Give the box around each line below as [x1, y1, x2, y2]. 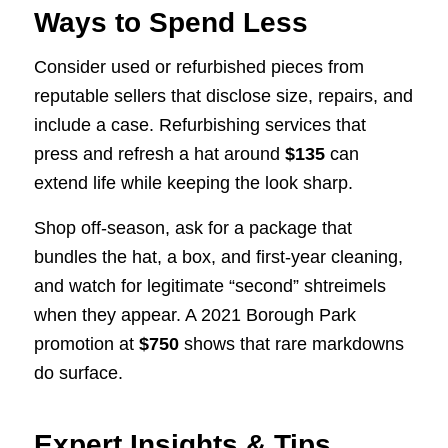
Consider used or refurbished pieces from [33, 57, 364, 78]
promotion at [33, 333, 139, 354]
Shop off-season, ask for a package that [33, 217, 352, 238]
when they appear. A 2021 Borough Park [33, 304, 356, 325]
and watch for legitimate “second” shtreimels [33, 275, 386, 296]
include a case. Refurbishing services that [33, 115, 366, 136]
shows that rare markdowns [178, 333, 404, 354]
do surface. [33, 362, 123, 383]
